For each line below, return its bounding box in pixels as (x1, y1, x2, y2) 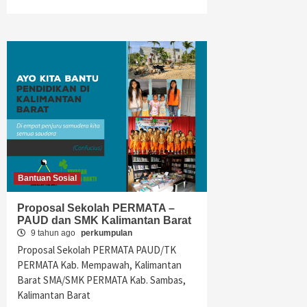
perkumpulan (81, 228, 132, 238)
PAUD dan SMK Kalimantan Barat (17, 214, 191, 226)
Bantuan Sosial (18, 173, 77, 183)
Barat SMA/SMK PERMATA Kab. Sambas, (17, 273, 186, 286)
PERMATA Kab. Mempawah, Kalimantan (17, 258, 182, 271)
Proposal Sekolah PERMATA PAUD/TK (17, 243, 176, 256)
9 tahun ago (29, 228, 77, 238)
